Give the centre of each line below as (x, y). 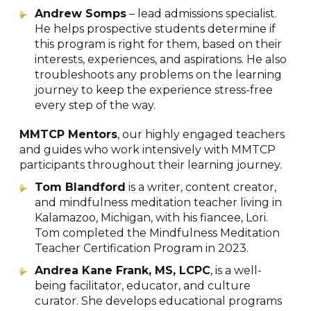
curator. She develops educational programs (158, 301)
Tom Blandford (80, 187)
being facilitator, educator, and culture (143, 285)
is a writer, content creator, (201, 187)
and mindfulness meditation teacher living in (158, 202)
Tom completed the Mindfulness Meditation (157, 233)
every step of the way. (95, 105)
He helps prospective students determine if (155, 28)
